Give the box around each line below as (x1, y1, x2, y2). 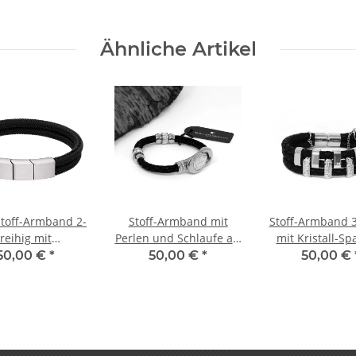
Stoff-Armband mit (128, 214, 228, 230)
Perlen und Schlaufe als (114, 230, 242, 246)
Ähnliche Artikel (99, 37, 257, 61)
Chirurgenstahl (137, 7, 219, 23)
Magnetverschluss (130, 247, 226, 263)
